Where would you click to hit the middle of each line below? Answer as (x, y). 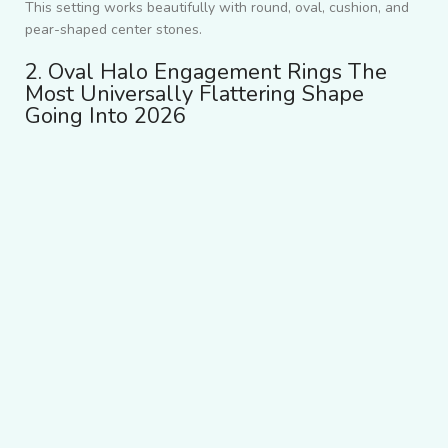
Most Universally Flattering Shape (194, 94)
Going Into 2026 (105, 116)
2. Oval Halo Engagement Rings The (206, 72)
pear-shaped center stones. (113, 30)
